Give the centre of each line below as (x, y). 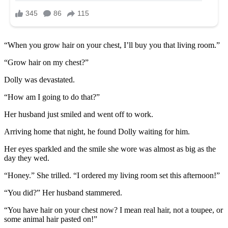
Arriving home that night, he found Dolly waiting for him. (97, 131)
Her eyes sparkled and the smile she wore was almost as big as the (110, 149)
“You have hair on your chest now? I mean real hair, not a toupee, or (113, 210)
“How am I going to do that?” (52, 97)
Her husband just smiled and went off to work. (79, 114)
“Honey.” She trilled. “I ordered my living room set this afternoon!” (112, 175)
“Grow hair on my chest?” (46, 62)
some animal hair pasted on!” (51, 219)
